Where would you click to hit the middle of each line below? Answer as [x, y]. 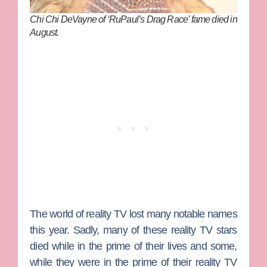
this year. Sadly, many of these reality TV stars [133, 230]
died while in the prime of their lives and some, [133, 246]
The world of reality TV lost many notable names [133, 214]
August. [44, 33]
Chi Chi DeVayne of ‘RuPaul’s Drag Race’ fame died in [133, 20]
